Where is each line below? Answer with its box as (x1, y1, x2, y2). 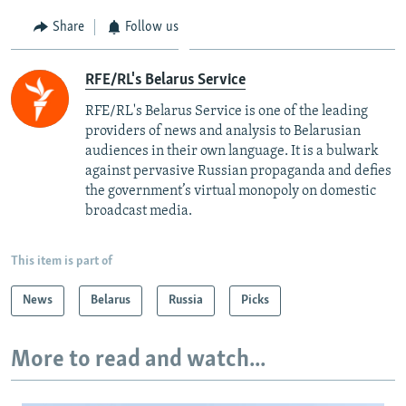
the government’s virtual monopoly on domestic (85, 184, 376, 199)
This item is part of (11, 255, 112, 269)
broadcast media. (85, 204, 192, 219)
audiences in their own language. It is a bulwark (85, 144, 379, 159)
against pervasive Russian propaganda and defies (85, 164, 391, 179)
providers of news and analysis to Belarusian (85, 124, 361, 140)
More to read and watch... (11, 348, 266, 373)
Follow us (125, 19, 179, 34)
